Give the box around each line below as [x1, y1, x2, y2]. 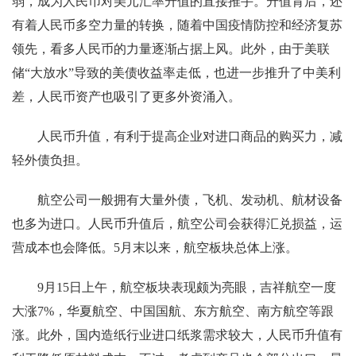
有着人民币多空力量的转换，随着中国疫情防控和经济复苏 [12, 18, 342, 32]
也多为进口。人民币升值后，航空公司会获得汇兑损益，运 [12, 217, 342, 230]
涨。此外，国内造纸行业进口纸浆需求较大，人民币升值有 [12, 328, 342, 342]
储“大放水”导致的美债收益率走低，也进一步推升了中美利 [12, 66, 341, 79]
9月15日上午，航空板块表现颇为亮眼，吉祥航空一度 [37, 281, 336, 294]
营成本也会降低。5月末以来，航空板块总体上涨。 [12, 241, 298, 254]
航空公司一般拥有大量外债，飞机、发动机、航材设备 [37, 193, 342, 207]
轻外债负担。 [12, 153, 88, 167]
